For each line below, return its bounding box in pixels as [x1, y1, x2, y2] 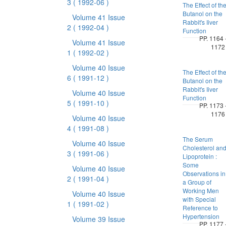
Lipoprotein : [182, 152, 217, 160]
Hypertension [182, 212, 219, 220]
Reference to [182, 203, 218, 212]
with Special [182, 195, 216, 203]
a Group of [182, 178, 211, 186]
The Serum [182, 135, 213, 143]
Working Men [182, 186, 219, 195]
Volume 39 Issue [72, 214, 125, 224]
